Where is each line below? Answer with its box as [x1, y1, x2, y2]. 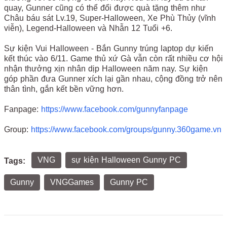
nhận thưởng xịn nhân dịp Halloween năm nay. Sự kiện [4, 64, 208, 73]
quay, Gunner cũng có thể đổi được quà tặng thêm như [4, 4, 206, 13]
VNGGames [50, 178, 94, 187]
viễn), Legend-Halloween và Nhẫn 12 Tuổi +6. [4, 24, 177, 33]
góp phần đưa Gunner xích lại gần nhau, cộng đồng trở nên [4, 74, 222, 84]
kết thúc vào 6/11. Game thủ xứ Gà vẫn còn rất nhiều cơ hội [4, 54, 223, 63]
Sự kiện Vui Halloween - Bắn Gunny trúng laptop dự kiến [4, 44, 213, 53]
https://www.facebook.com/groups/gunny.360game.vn [31, 125, 221, 134]
